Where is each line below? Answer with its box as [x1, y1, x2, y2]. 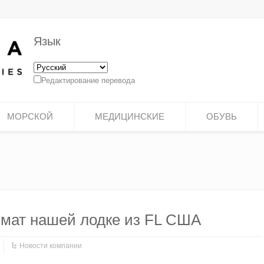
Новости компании [19, 242, 82, 250]
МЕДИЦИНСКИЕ [95, 111, 164, 121]
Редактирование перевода [41, 76, 136, 85]
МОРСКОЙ [7, 111, 53, 121]
